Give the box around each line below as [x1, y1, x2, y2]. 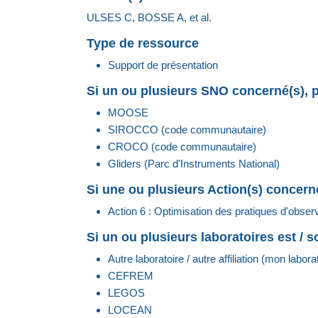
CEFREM [108, 270, 153, 283]
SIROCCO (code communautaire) [108, 124, 266, 136]
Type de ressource [87, 36, 199, 51]
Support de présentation [108, 59, 218, 72]
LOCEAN [108, 304, 152, 317]
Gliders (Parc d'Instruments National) [108, 158, 280, 170]
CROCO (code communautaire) [108, 141, 256, 153]
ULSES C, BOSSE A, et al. [87, 11, 212, 24]
